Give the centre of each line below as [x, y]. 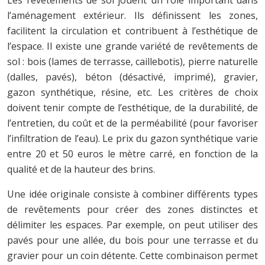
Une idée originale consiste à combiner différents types [132, 194]
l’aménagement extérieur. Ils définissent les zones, [132, 15]
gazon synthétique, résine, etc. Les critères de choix [132, 92]
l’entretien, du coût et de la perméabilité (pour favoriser [132, 123]
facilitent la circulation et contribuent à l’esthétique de [132, 30]
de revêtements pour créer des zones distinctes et [132, 209]
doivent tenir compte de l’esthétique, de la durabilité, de [132, 107]
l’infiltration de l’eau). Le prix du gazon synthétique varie [132, 138]
